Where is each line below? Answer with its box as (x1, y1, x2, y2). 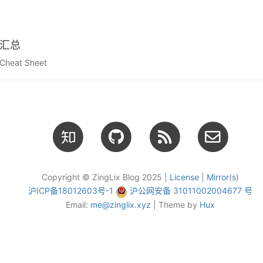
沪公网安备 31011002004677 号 (130, 186, 252, 196)
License (170, 172, 199, 183)
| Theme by (151, 199, 200, 210)
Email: (66, 199, 90, 210)
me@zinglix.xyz (90, 199, 151, 210)
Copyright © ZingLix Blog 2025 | (42, 172, 170, 183)
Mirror (207, 172, 229, 183)
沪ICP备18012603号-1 (28, 186, 113, 196)
